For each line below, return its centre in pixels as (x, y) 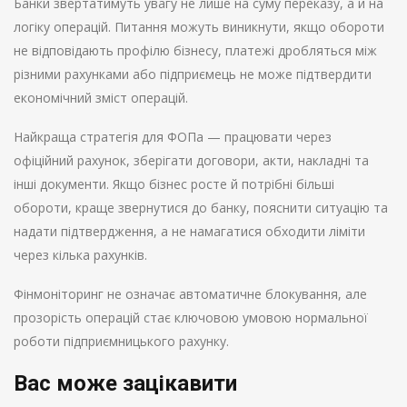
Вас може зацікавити (125, 384)
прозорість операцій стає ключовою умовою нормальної (191, 318)
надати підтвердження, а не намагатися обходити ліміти (189, 232)
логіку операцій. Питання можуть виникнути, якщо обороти (199, 27)
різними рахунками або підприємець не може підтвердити (193, 74)
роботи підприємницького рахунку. (121, 342)
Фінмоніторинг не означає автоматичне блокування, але (190, 294)
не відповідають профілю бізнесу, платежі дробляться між (195, 51)
